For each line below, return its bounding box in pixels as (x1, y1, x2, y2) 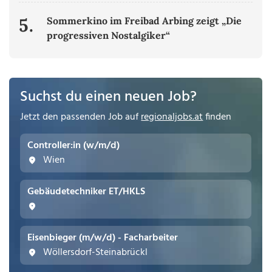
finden (203, 109, 232, 126)
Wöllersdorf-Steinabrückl (41, 245, 148, 261)
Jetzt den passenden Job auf (20, 109, 141, 126)
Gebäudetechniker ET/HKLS (27, 184, 146, 200)
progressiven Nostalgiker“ (47, 29, 171, 42)
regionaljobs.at (141, 109, 203, 126)
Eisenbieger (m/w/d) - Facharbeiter (27, 230, 178, 246)
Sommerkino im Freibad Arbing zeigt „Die (47, 15, 242, 27)
